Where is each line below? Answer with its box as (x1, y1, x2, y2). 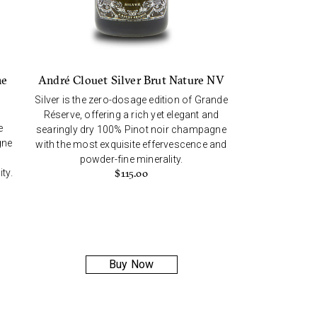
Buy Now (108, 257, 154, 271)
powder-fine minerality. (79, 153, 183, 165)
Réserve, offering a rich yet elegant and (43, 108, 219, 120)
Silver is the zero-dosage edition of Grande (35, 93, 228, 105)
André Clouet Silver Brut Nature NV (38, 72, 224, 87)
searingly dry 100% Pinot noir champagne (36, 123, 226, 135)
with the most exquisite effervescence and (35, 138, 227, 150)
